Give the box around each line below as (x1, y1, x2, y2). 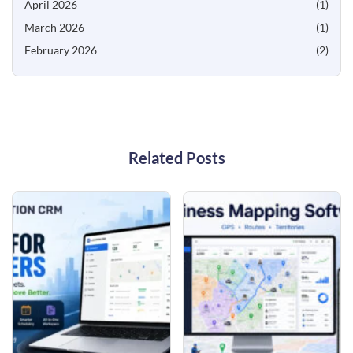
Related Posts (128, 147, 225, 167)
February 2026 (24, 43, 97, 57)
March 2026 (24, 20, 84, 34)
